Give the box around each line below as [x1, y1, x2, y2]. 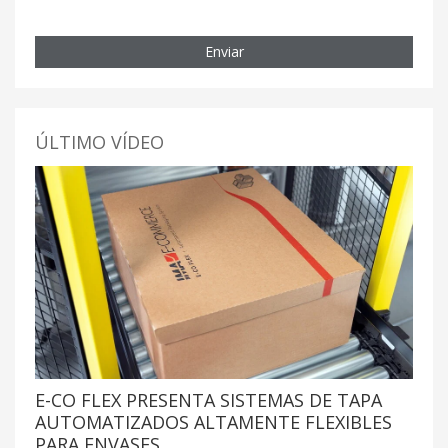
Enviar [204, 42, 244, 62]
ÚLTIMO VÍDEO [35, 130, 164, 155]
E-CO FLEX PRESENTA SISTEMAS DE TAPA [35, 387, 382, 412]
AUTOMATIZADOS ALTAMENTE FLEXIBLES [35, 409, 392, 434]
